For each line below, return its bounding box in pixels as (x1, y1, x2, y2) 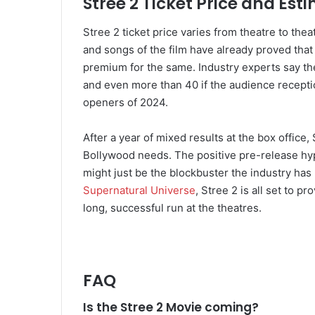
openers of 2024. (83, 95, 168, 109)
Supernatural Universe (83, 183, 195, 197)
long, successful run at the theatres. (83, 200, 262, 214)
